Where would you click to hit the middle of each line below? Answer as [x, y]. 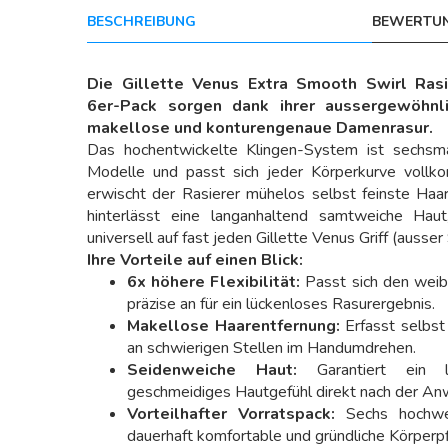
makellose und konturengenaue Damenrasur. [260, 128]
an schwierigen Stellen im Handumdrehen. [271, 348]
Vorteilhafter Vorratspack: [231, 414]
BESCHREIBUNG [141, 21]
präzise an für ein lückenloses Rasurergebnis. [281, 304]
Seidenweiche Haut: [212, 370]
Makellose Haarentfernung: [233, 326]
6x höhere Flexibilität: [214, 282]
